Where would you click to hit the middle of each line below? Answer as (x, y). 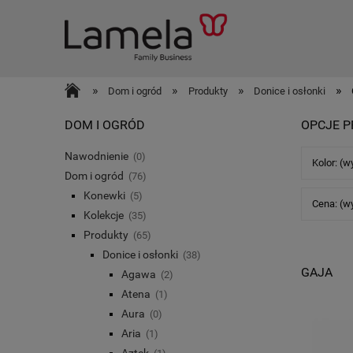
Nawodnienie (97, 156)
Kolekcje (104, 215)
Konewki (104, 195)
